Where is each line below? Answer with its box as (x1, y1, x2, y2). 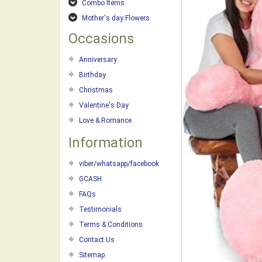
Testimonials (79, 205, 122, 213)
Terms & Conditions (79, 220, 143, 229)
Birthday (79, 71, 106, 79)
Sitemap (79, 251, 105, 259)
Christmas (79, 86, 113, 94)
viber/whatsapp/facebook (79, 160, 159, 168)
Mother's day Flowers (82, 14, 150, 22)
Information (68, 135, 143, 151)
